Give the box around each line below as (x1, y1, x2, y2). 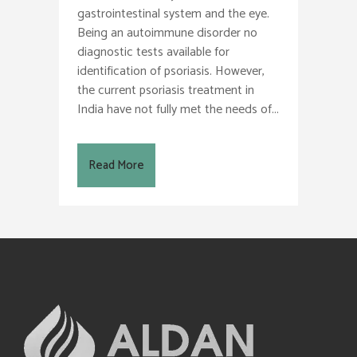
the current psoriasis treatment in (77, 79, 254, 101)
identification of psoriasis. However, (77, 60, 265, 82)
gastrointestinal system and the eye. (77, 2, 269, 25)
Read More (88, 155, 144, 175)
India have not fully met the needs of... (77, 98, 279, 120)
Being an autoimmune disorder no (77, 22, 257, 44)
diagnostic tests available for (77, 41, 229, 63)
